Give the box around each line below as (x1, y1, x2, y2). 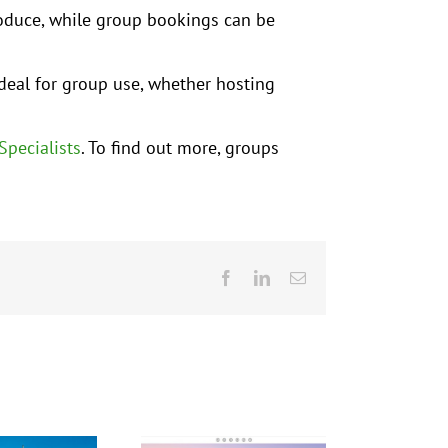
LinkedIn (269, 269, 327, 286)
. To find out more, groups (81, 136, 279, 160)
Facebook (233, 269, 295, 286)
